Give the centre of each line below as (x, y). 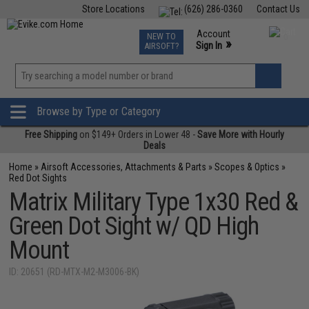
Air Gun (117, 33)
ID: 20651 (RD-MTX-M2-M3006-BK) (74, 272)
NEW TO (161, 36)
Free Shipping (51, 134)
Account (213, 34)
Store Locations (113, 9)
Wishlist (183, 92)
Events (187, 33)
